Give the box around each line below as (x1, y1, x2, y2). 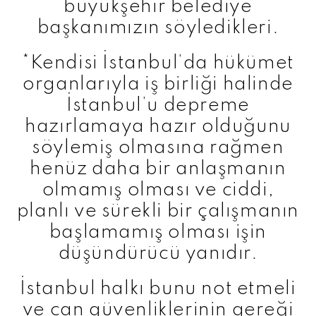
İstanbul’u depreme (66, 95, 250, 115)
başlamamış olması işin (49, 222, 267, 242)
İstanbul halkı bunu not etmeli (20, 279, 296, 298)
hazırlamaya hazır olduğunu (25, 116, 291, 136)
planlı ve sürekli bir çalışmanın (16, 201, 300, 221)
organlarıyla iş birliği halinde (23, 74, 293, 94)
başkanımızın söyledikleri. (37, 18, 279, 37)
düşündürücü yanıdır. (58, 243, 258, 263)
